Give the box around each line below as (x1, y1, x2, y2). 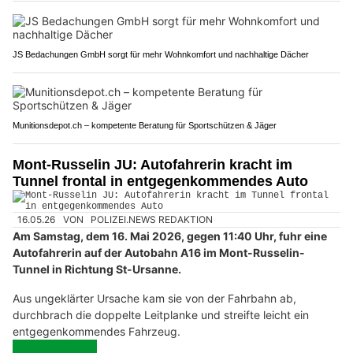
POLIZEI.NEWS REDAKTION (91, 213, 214, 225)
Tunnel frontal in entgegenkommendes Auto (13, 173, 308, 189)
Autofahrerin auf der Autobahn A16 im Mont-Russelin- (13, 246, 305, 260)
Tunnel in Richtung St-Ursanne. (13, 262, 181, 277)
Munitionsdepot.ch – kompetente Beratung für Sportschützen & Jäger (13, 120, 277, 130)
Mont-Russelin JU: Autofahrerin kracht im (13, 156, 292, 173)
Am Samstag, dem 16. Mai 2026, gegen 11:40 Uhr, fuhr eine (13, 229, 327, 243)
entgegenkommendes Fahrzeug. (13, 325, 180, 339)
